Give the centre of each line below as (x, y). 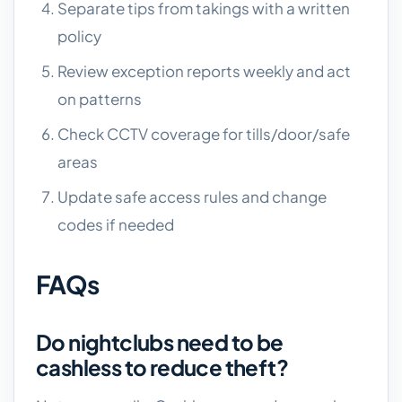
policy (79, 36)
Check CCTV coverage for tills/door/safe (204, 134)
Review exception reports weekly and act (204, 71)
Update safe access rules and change (192, 197)
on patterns (100, 99)
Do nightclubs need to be (160, 342)
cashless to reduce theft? (162, 367)
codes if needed (116, 224)
